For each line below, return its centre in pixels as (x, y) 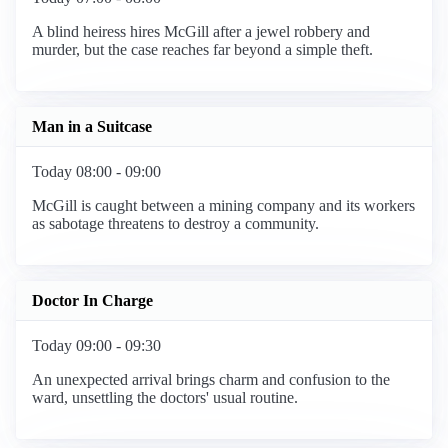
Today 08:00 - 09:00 (96, 172)
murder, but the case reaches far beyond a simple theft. (202, 50)
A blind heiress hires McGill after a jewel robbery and (201, 32)
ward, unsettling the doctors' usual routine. (165, 398)
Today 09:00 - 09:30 (96, 346)
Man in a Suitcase (92, 126)
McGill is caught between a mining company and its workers (223, 206)
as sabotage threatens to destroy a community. (175, 224)
